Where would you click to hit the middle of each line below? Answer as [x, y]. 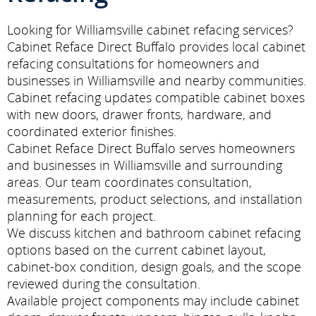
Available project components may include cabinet [153, 300]
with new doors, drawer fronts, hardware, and [139, 114]
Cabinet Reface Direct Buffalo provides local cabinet [156, 47]
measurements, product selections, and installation [155, 199]
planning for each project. [81, 216]
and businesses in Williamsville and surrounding [145, 165]
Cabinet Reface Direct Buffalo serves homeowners [151, 148]
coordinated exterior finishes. [92, 131]
